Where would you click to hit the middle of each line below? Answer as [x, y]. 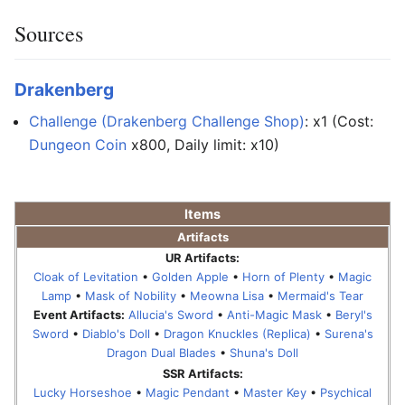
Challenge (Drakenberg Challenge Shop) [167, 121]
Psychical [346, 392]
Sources [49, 33]
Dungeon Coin [78, 144]
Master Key [275, 392]
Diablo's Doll [116, 333]
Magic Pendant [188, 392]
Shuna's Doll [264, 352]
